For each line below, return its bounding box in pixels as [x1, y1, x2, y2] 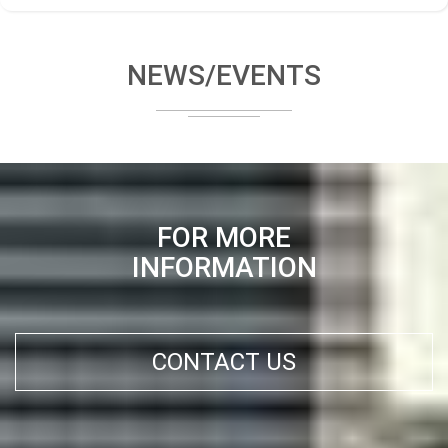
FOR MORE [157, 220, 291, 254]
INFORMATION [131, 250, 317, 284]
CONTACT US [152, 347, 296, 376]
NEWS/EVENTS [127, 58, 321, 92]
